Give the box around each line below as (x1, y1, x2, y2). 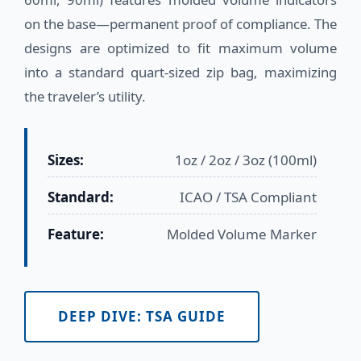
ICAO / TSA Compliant (180, 187, 317, 206)
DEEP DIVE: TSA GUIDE (58, 306, 226, 326)
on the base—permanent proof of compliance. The (24, 14, 337, 33)
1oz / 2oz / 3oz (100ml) (175, 150, 317, 169)
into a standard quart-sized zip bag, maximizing (24, 62, 337, 81)
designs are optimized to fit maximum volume (24, 38, 337, 57)
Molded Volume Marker (167, 224, 317, 243)
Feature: (48, 224, 104, 243)
